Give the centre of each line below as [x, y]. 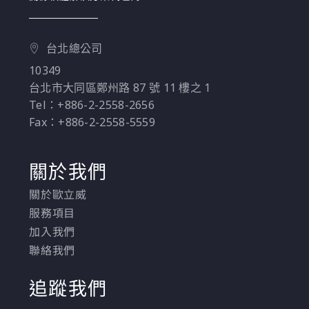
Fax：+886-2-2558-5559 [92, 122]
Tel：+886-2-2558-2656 [92, 104]
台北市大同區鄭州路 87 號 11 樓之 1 [120, 87]
